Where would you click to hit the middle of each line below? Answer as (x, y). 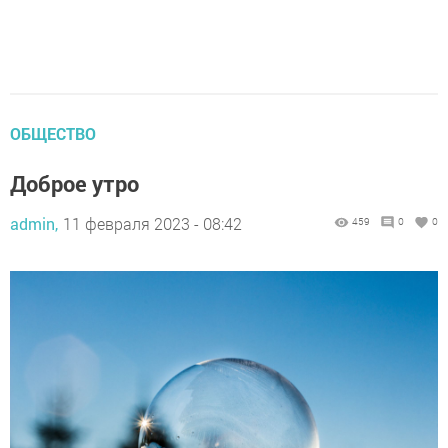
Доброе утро (74, 184)
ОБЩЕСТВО (53, 134)
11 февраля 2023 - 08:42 (152, 224)
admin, (34, 224)
